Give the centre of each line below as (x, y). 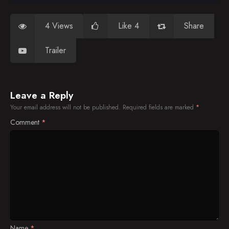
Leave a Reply (42, 95)
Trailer (55, 50)
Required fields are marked (159, 107)
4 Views (59, 26)
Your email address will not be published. (65, 107)
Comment (26, 122)
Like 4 (129, 26)
